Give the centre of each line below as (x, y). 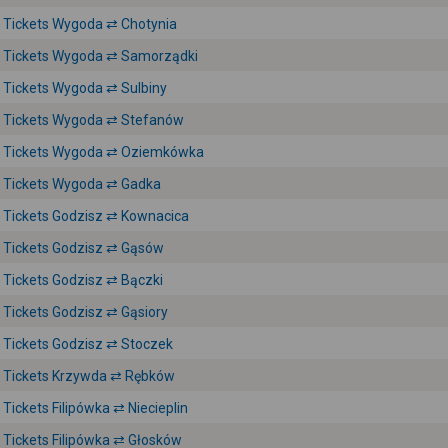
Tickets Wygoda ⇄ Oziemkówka (103, 152)
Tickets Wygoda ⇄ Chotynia (90, 24)
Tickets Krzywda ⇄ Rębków (89, 376)
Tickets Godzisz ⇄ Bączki (83, 280)
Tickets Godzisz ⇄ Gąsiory (85, 312)
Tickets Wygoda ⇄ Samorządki (100, 56)
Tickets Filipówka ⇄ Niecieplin (95, 408)
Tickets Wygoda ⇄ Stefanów (93, 120)
